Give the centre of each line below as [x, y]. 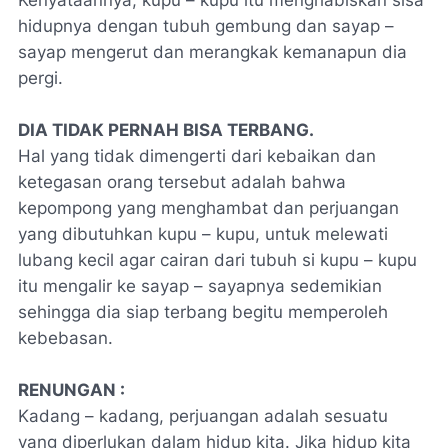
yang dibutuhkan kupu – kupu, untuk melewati [203, 234]
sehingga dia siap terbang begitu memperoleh [203, 312]
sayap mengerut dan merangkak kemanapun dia [212, 52]
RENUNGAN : [71, 390]
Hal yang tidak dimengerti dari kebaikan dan [197, 156]
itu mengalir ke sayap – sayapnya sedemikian [200, 286]
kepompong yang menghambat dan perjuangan [208, 208]
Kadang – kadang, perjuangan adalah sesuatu [203, 416]
